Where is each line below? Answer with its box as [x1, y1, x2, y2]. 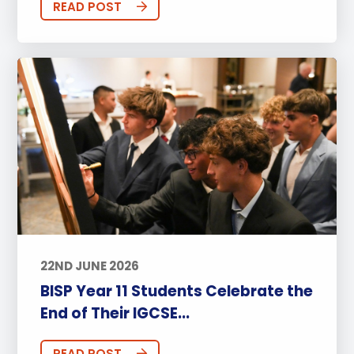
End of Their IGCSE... [40, 303, 190, 325]
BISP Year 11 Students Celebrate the [40, 281, 313, 303]
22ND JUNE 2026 [40, 257, 139, 274]
